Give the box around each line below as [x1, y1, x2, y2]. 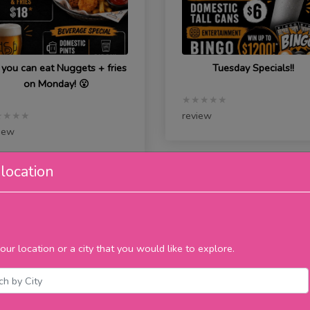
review [181, 109, 212, 123]
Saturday [181, 179, 222, 194]
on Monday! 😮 [23, 77, 89, 91]
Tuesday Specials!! [212, 61, 295, 75]
